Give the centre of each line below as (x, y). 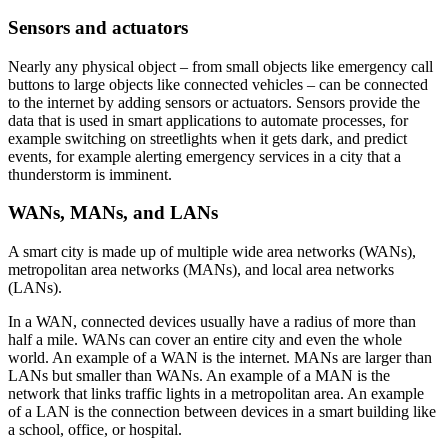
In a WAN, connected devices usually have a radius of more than (212, 322)
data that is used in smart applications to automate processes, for (208, 120)
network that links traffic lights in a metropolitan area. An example (216, 394)
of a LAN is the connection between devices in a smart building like (222, 412)
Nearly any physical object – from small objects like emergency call (220, 66)
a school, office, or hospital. (95, 430)
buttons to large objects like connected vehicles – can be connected (218, 84)
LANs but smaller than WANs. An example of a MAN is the (199, 376)
